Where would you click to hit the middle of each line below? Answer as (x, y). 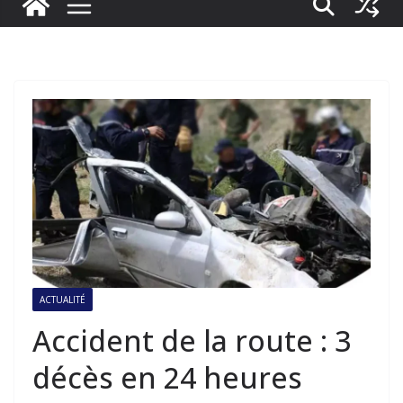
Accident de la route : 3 (192, 340)
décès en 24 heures (167, 377)
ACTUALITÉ (63, 299)
